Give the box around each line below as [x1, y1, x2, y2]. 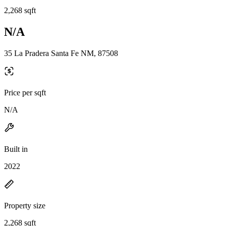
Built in [4, 144, 28, 153]
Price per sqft [4, 88, 46, 97]
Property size [4, 201, 45, 210]
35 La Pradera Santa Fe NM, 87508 [4, 48, 118, 58]
